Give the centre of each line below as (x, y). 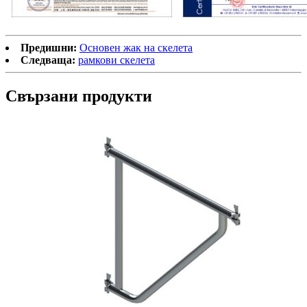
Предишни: (49, 47)
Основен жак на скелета (136, 47)
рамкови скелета (116, 60)
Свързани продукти (79, 96)
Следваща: (48, 60)
